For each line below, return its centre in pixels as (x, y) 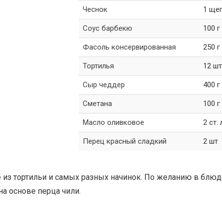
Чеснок (95, 9)
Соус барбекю (107, 28)
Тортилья (98, 66)
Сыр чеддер (104, 85)
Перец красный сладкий (124, 141)
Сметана (97, 104)
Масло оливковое (113, 122)
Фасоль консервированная (129, 47)
